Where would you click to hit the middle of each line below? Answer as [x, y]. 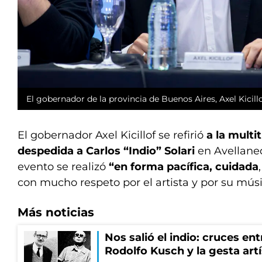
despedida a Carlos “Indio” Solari [108, 151]
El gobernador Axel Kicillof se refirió [112, 135]
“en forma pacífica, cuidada [184, 167]
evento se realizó [63, 167]
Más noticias [56, 213]
